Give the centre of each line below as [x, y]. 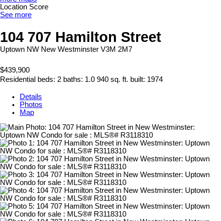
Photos [31, 104]
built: [139, 80]
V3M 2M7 [116, 49]
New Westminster [70, 49]
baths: [74, 80]
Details [31, 96]
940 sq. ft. [112, 80]
